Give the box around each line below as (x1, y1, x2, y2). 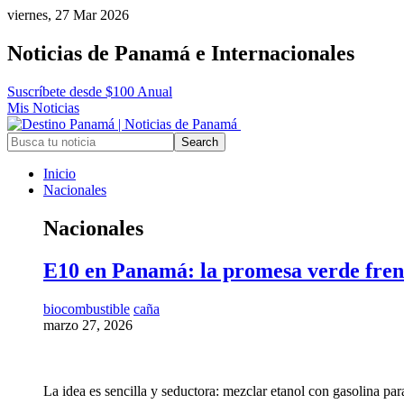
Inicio (43, 165, 76, 181)
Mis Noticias (7, 99, 79, 115)
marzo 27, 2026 (43, 317, 133, 333)
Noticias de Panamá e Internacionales (7, 41, 354, 65)
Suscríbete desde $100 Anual (7, 83, 172, 99)
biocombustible (43, 300, 130, 317)
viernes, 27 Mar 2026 (7, 7, 129, 23)
